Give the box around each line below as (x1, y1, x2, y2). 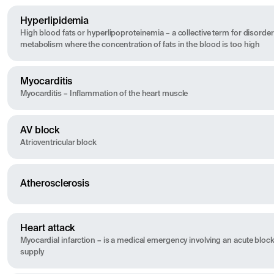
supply (20, 248, 44, 257)
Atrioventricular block (20, 139, 97, 147)
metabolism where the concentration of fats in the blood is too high (20, 41, 261, 50)
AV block (20, 126, 59, 136)
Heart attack (20, 224, 75, 234)
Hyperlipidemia (20, 17, 89, 27)
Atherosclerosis (20, 179, 90, 189)
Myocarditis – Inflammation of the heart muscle (20, 90, 188, 98)
